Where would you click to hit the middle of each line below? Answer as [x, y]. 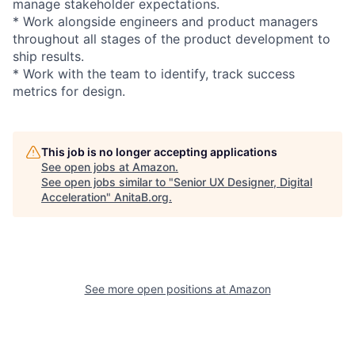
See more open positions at [157, 288]
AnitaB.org [141, 197]
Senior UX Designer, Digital [243, 181]
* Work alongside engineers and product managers [165, 21]
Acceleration [74, 197]
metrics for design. [69, 91]
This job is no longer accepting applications [159, 151]
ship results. [48, 56]
